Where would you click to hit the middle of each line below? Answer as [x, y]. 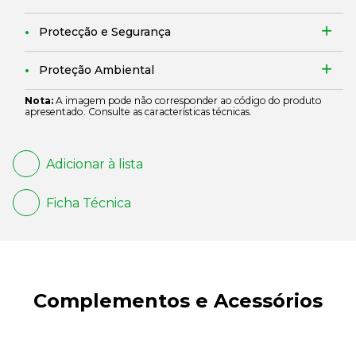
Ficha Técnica [89, 203]
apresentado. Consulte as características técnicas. [138, 112]
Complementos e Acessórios [178, 301]
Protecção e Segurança [105, 32]
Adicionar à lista [95, 164]
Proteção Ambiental [97, 70]
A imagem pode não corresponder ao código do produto [188, 101]
